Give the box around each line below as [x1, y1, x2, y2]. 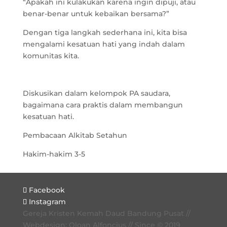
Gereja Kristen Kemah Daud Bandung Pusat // [22, 209, 191, 218]
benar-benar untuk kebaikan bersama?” [22, 9, 169, 19]
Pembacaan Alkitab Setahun [22, 131, 127, 140]
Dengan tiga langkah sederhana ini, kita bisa [22, 28, 187, 37]
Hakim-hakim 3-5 [22, 149, 85, 159]
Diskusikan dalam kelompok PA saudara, [22, 89, 170, 98]
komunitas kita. [22, 51, 79, 61]
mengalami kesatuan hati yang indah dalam [22, 40, 185, 49]
